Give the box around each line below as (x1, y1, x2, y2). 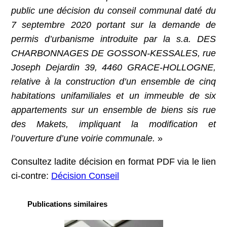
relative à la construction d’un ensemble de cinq (11, 76, 216, 87)
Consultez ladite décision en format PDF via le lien (11, 156, 216, 167)
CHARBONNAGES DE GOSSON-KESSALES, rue (11, 48, 216, 58)
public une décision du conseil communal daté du (11, 5, 216, 16)
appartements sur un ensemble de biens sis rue (11, 104, 216, 115)
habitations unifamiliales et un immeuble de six (11, 90, 216, 101)
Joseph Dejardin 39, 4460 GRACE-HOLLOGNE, (11, 62, 216, 72)
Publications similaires (27, 199, 107, 208)
